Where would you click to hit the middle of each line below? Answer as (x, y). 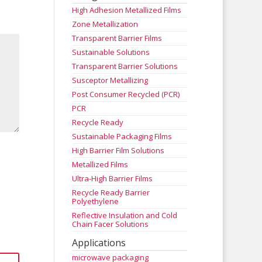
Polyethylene (96, 201)
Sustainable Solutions (111, 52)
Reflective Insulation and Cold (125, 215)
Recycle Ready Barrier (111, 192)
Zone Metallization (105, 24)
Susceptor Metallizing (110, 80)
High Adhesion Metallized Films (127, 10)
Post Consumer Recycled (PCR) (126, 94)
